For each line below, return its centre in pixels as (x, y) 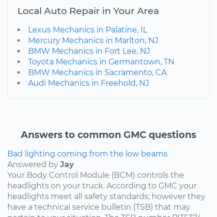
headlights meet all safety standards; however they (106, 196)
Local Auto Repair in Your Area (88, 10)
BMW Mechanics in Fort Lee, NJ (89, 51)
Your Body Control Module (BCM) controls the (96, 175)
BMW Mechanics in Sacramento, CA (97, 72)
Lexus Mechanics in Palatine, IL (88, 30)
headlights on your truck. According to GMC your (102, 186)
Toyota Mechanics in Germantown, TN (101, 62)
